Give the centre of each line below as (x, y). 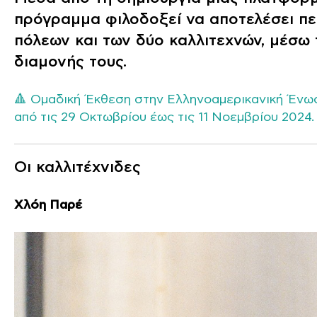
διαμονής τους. (70, 62)
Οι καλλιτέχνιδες (77, 167)
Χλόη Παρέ (48, 205)
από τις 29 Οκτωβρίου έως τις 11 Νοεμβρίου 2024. (164, 117)
